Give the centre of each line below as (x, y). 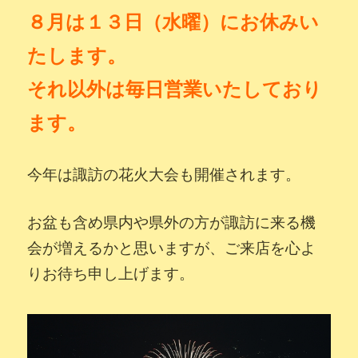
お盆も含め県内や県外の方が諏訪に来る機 (172, 223)
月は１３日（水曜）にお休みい (183, 22)
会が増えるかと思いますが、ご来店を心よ (172, 249)
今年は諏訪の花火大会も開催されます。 (164, 175)
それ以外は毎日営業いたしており (175, 89)
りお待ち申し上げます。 (111, 274)
